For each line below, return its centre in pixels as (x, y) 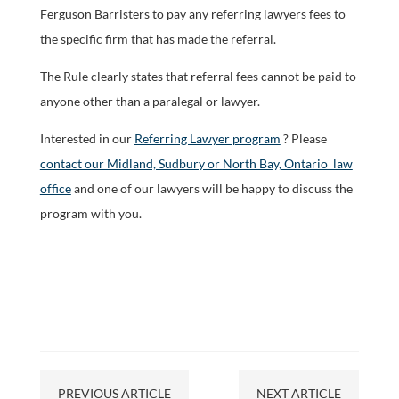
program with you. (90, 213)
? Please (303, 138)
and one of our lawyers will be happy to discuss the (212, 188)
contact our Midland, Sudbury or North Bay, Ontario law (196, 163)
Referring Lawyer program (207, 138)
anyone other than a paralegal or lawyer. (150, 101)
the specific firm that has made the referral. (158, 39)
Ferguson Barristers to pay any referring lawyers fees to (192, 14)
